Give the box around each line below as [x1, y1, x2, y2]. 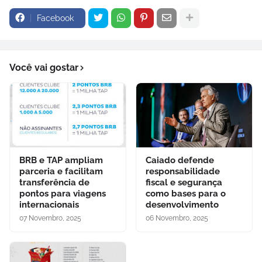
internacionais [19, 199, 79, 210]
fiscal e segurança [146, 177, 222, 188]
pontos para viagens [19, 188, 106, 199]
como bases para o [146, 188, 226, 199]
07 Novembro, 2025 [19, 213, 81, 222]
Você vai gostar [9, 61, 78, 73]
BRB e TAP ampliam [19, 154, 103, 166]
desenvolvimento [146, 199, 219, 210]
